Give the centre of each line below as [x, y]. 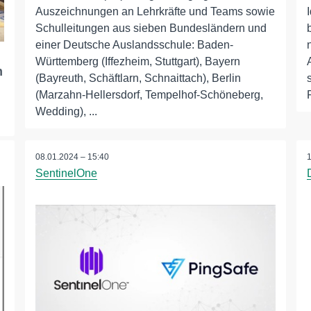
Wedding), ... [66, 111]
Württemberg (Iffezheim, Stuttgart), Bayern [137, 61]
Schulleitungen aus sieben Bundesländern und [151, 28]
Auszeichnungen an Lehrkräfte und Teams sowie [155, 11]
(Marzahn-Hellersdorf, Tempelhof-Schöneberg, [149, 95]
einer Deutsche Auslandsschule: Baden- [134, 45]
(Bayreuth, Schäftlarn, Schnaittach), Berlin [138, 78]
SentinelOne [66, 174]
